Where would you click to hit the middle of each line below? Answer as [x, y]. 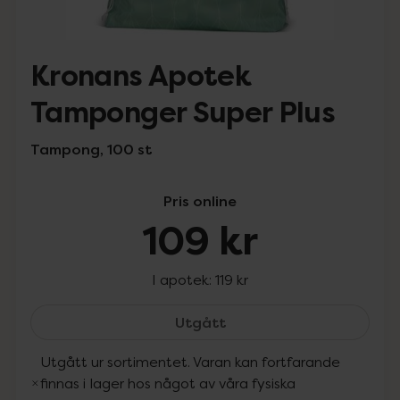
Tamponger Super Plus [183, 113]
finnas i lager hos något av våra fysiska [168, 383]
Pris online [200, 201]
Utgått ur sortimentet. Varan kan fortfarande [191, 362]
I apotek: [183, 279]
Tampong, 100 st [91, 149]
